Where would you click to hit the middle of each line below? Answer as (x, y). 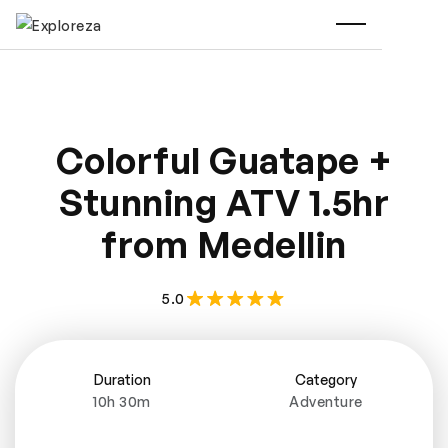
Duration (122, 379)
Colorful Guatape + (224, 160)
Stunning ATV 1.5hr (224, 202)
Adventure (326, 401)
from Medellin (224, 244)
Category (326, 379)
